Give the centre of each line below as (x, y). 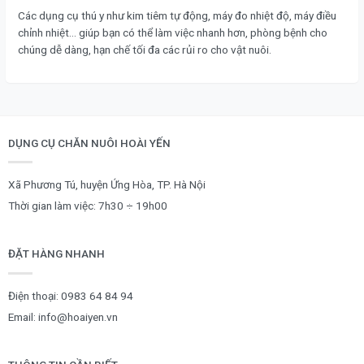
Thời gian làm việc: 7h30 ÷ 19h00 (88, 206)
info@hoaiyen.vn (78, 316)
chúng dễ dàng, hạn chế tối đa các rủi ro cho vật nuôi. (145, 49)
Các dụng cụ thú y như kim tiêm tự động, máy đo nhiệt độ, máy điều (177, 15)
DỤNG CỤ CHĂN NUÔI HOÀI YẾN (89, 143)
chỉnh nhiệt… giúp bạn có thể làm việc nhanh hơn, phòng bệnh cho (173, 32)
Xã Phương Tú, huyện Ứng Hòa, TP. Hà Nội (107, 185)
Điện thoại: (35, 295)
